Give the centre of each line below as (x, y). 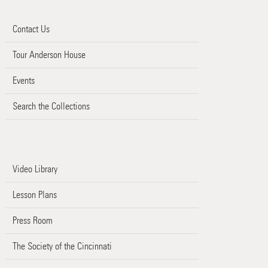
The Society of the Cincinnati (62, 246)
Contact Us (31, 29)
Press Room (32, 220)
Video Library (35, 169)
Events (23, 80)
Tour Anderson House (49, 54)
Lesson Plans (34, 194)
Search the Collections (51, 106)
